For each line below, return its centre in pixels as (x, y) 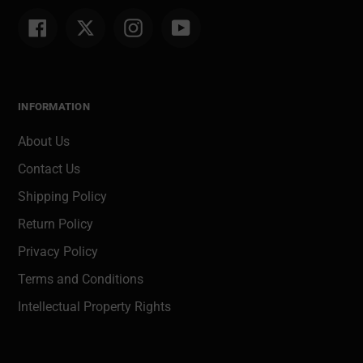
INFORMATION (54, 107)
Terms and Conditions (81, 279)
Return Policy (56, 224)
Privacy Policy (58, 251)
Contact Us (49, 169)
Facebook (75, 26)
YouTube (215, 26)
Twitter (115, 26)
